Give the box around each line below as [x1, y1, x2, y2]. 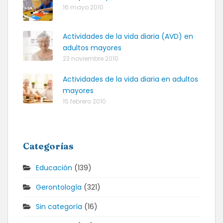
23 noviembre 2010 [63, 54, 118, 63]
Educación [36, 163, 72, 173]
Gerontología [36, 182, 82, 192]
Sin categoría [36, 202, 82, 212]
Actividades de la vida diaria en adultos [63, 74, 198, 84]
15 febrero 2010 [63, 97, 106, 106]
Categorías [23, 140, 74, 152]
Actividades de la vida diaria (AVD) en [63, 31, 193, 41]
